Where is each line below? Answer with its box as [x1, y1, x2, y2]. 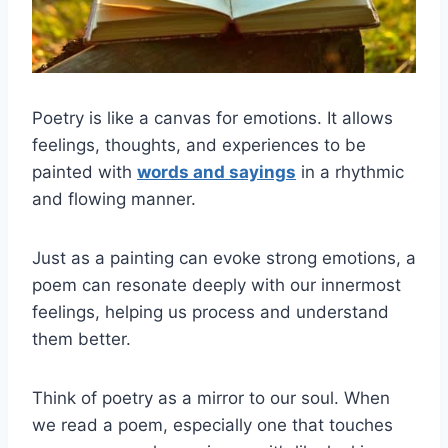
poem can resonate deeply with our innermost [32, 275, 401, 296]
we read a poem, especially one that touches [32, 415, 393, 436]
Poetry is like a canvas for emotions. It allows [32, 108, 393, 129]
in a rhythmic [296, 162, 404, 183]
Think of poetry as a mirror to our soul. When [32, 388, 390, 409]
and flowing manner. [32, 189, 196, 210]
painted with [32, 162, 137, 183]
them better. [32, 329, 131, 350]
